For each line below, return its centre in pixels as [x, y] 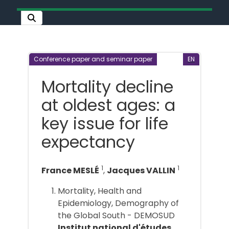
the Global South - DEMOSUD [116, 216]
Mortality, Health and [100, 191]
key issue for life [105, 123]
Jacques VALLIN [141, 171]
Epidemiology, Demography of [118, 203]
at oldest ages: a [108, 105]
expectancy [88, 142]
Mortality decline [107, 86]
